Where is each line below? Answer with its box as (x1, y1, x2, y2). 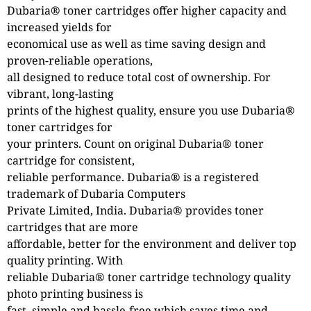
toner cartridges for (7, 119, 112, 135)
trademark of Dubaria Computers (7, 185, 185, 201)
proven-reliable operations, (7, 52, 153, 68)
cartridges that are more (7, 219, 138, 235)
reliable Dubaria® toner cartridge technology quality (7, 269, 291, 285)
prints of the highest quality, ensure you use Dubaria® (7, 102, 295, 118)
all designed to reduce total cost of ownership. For (7, 69, 271, 85)
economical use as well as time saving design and (7, 35, 266, 51)
